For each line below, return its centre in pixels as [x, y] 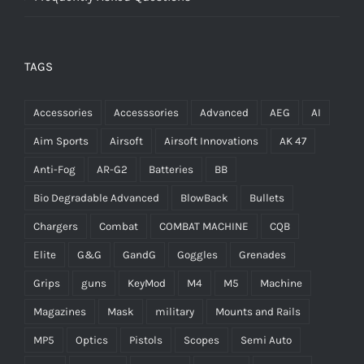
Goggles [197, 254]
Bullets [267, 197]
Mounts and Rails [258, 311]
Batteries [171, 169]
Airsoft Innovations [211, 141]
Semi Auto [266, 340]
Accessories [63, 112]
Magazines [60, 311]
